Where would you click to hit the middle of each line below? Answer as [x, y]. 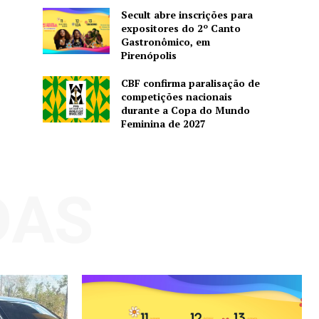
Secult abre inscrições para [187, 14]
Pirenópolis [148, 55]
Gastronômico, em [165, 41]
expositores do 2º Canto [181, 28]
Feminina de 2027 [163, 123]
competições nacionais [176, 96]
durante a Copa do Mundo [185, 110]
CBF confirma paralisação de [190, 83]
